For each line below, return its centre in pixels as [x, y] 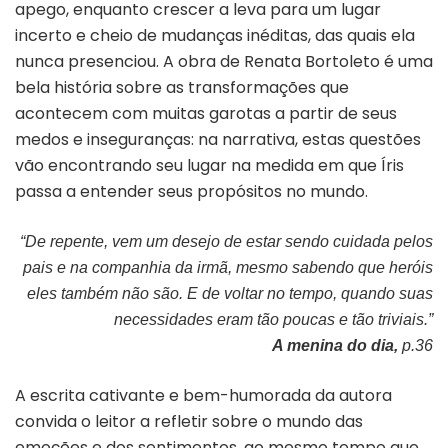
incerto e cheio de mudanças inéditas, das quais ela [215, 35]
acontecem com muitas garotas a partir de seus [206, 113]
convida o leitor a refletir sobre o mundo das [189, 421]
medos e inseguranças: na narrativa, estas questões [218, 139]
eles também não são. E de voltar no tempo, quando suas [230, 293]
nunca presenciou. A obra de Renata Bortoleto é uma [224, 61]
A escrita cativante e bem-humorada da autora [203, 395]
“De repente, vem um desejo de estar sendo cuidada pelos [226, 241]
